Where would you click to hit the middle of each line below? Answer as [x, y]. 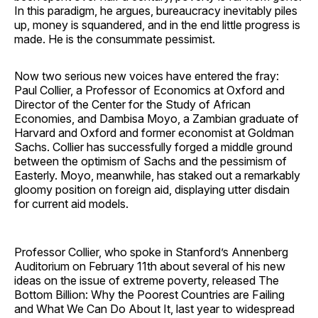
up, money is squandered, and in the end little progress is [157, 24]
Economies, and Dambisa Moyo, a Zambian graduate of [157, 118]
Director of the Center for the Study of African [132, 104]
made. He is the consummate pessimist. [115, 39]
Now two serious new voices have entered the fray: [147, 76]
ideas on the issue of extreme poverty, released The [147, 280]
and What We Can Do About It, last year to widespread [154, 308]
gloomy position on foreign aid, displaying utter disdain [152, 189]
